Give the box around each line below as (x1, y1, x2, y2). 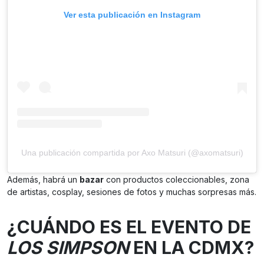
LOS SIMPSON (7, 236, 129, 258)
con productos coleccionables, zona (104, 174, 249, 184)
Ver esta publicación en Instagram (64, 9, 200, 19)
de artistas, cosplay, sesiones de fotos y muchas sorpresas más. (7, 186, 256, 197)
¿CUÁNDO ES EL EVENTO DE (7, 216, 251, 237)
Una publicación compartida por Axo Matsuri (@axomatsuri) (21, 147, 243, 157)
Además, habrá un (7, 174, 80, 184)
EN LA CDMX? (129, 236, 254, 258)
